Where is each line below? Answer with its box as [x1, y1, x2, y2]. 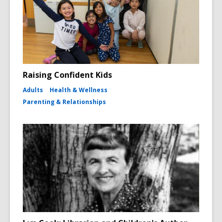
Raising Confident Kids [23, 69, 112, 81]
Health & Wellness [50, 86, 108, 95]
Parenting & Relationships [23, 98, 106, 107]
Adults [23, 86, 43, 95]
